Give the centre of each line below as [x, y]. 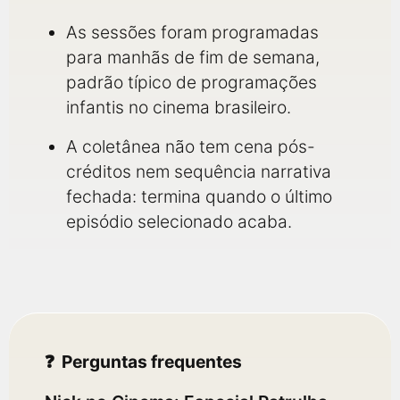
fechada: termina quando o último [199, 196]
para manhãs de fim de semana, [193, 57]
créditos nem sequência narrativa [199, 171]
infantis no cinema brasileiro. [179, 107]
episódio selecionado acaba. [179, 221]
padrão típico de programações [192, 82]
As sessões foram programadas [192, 32]
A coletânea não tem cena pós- [191, 146]
